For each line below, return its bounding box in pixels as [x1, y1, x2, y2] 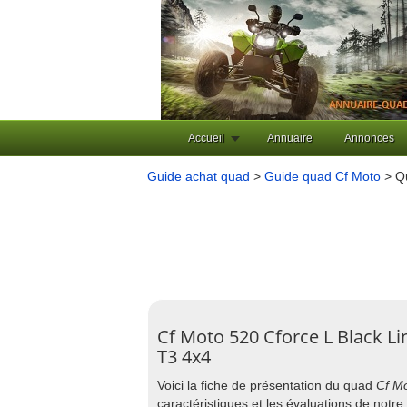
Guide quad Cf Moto [264, 169, 381, 184]
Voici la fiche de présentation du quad [157, 378, 376, 392]
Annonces [344, 132, 394, 144]
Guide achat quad [147, 169, 250, 184]
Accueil [188, 132, 224, 144]
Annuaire [267, 132, 313, 144]
